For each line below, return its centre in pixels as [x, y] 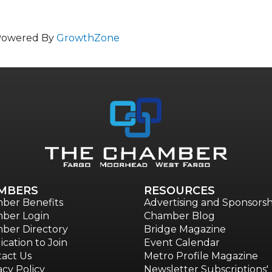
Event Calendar [182, 243]
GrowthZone [88, 38]
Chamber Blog [179, 216]
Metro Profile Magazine [201, 256]
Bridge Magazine [185, 229]
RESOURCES [179, 191]
